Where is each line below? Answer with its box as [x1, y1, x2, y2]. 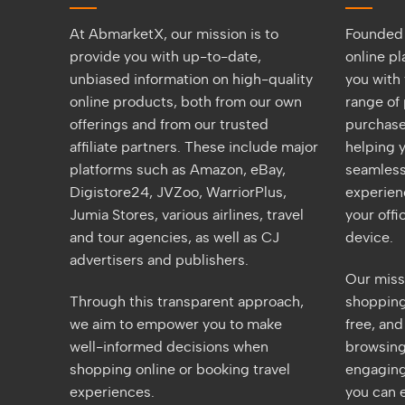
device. [345, 230, 393, 245]
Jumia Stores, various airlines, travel [70, 207, 304, 222]
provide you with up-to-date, [70, 49, 261, 64]
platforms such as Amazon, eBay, [70, 162, 286, 177]
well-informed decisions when [70, 339, 268, 354]
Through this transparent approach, [70, 294, 304, 309]
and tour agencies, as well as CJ [70, 230, 279, 245]
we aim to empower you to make [70, 316, 282, 332]
